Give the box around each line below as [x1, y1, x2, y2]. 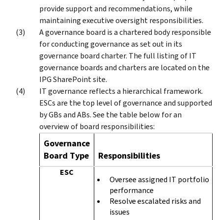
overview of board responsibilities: [39, 121, 155, 132]
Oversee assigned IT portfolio [110, 174, 209, 185]
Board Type [44, 149, 89, 162]
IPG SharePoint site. [39, 74, 107, 84]
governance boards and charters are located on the [39, 62, 210, 73]
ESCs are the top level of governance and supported [39, 97, 212, 108]
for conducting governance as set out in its [39, 38, 182, 49]
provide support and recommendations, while [39, 3, 192, 14]
